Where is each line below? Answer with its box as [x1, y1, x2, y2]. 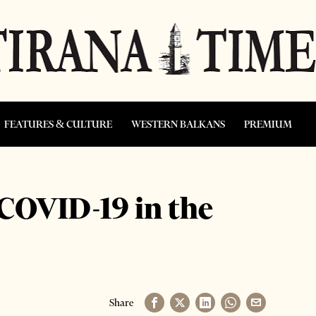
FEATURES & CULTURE [4, 117, 112, 130]
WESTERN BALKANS [131, 117, 225, 130]
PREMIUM [244, 117, 292, 130]
